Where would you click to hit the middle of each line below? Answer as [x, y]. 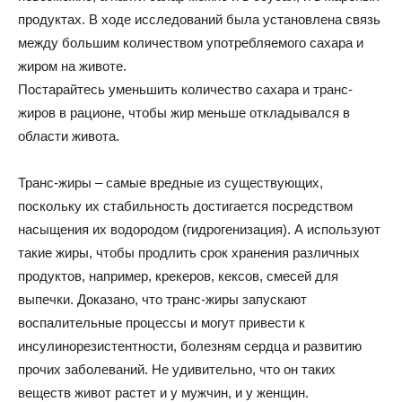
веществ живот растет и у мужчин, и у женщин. [163, 393]
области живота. [69, 136]
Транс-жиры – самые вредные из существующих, [170, 183]
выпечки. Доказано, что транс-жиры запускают [162, 299]
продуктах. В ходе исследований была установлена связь [199, 19]
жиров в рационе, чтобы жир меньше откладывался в [184, 113]
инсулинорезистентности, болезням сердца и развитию [190, 346]
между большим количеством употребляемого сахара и [191, 43]
